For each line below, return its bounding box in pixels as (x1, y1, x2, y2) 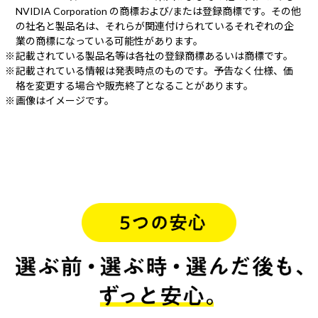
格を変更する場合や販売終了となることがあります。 (16, 79, 253, 92)
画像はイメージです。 (16, 94, 114, 107)
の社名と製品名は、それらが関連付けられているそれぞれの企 (16, 20, 294, 33)
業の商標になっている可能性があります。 (16, 35, 203, 48)
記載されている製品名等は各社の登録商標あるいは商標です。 (16, 50, 293, 62)
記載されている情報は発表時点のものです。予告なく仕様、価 (16, 65, 293, 77)
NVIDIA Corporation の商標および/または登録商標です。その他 (16, 5, 301, 18)
